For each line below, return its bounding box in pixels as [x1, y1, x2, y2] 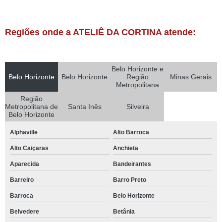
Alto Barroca [112, 129, 149, 136]
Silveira [126, 103, 149, 111]
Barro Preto [112, 176, 146, 183]
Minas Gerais [169, 73, 212, 81]
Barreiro [10, 176, 34, 183]
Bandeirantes [112, 161, 151, 167]
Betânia [112, 208, 135, 215]
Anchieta [112, 145, 138, 152]
